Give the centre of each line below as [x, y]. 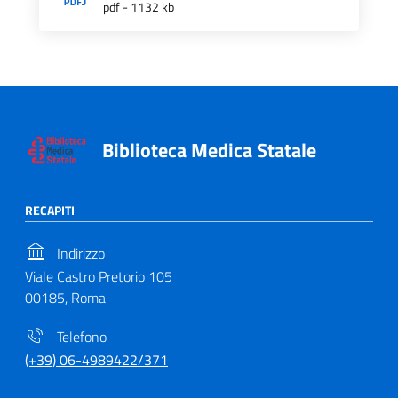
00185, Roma [65, 297]
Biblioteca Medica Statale [209, 150]
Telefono [80, 336]
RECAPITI [50, 211]
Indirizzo [79, 253]
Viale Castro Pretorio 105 [99, 276]
